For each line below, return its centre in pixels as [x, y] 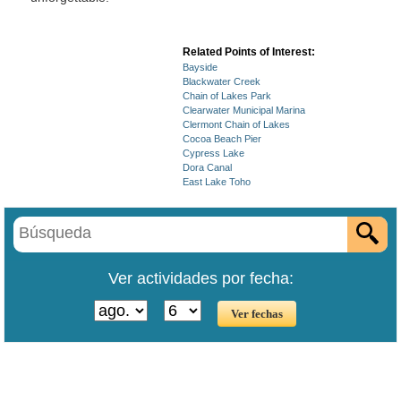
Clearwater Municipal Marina [244, 110]
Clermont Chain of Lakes [236, 124]
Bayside [200, 67]
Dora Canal [207, 167]
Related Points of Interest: [249, 52]
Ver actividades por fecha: [200, 278]
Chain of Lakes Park [227, 96]
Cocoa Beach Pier [222, 139]
